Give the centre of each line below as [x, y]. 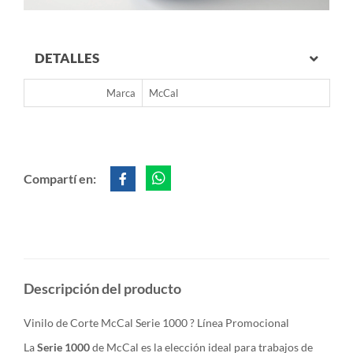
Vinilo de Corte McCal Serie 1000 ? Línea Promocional [156, 322]
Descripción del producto [102, 288]
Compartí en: [61, 178]
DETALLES [67, 58]
